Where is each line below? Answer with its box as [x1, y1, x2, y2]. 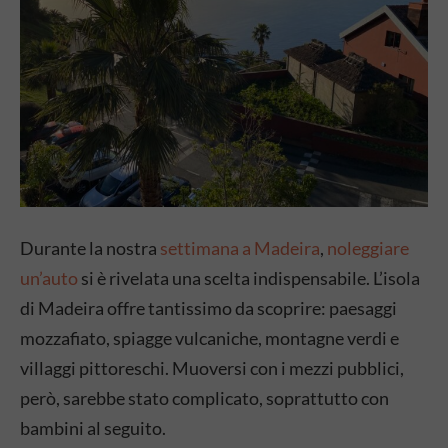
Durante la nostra [20, 237, 160, 259]
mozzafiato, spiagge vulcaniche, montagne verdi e [20, 327, 399, 349]
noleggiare [327, 237, 409, 259]
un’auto [20, 267, 78, 289]
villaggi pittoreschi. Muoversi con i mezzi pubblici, [20, 357, 404, 379]
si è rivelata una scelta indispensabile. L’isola [78, 267, 420, 289]
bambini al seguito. [20, 417, 166, 439]
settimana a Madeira [160, 237, 320, 259]
